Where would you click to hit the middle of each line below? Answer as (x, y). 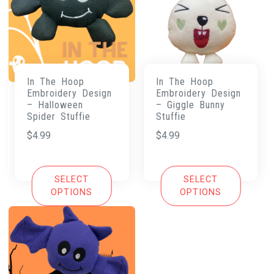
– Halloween (55, 105)
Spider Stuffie (59, 116)
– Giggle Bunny (190, 105)
